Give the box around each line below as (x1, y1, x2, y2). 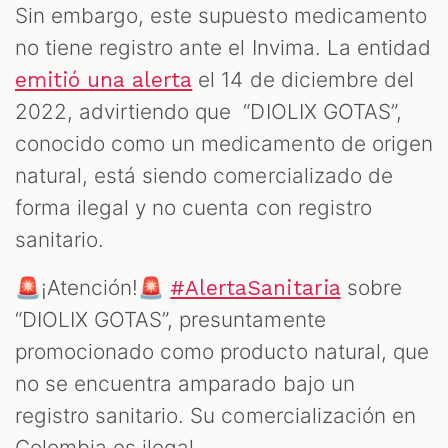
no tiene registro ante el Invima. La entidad (15, 35, 431, 61)
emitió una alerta (15, 68, 193, 93)
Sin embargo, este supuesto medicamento (15, 3, 427, 29)
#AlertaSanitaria (170, 276, 341, 301)
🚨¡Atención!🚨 (15, 275, 171, 301)
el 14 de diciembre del (192, 67, 414, 93)
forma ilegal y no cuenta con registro (15, 195, 372, 221)
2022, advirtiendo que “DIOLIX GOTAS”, (15, 99, 402, 125)
